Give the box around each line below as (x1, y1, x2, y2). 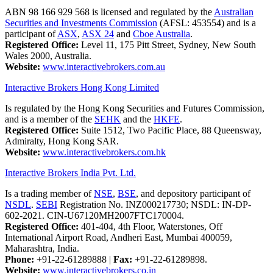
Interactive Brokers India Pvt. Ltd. (5, 167, 136, 178)
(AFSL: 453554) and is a (157, 17, 256, 28)
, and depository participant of (136, 188, 250, 199)
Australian (214, 6, 253, 17)
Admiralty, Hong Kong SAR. (5, 135, 119, 146)
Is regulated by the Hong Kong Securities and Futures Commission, (5, 102, 264, 113)
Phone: (5, 253, 34, 264)
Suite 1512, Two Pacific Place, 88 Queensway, (79, 124, 261, 135)
